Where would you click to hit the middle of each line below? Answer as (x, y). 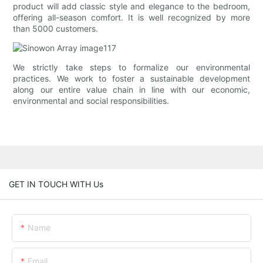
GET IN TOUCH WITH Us (56, 184)
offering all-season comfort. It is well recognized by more (131, 18)
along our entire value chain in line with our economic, (131, 90)
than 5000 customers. (56, 29)
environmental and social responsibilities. (91, 101)
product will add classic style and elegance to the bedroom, (131, 6)
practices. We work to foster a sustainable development (131, 79)
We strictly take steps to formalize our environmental (131, 68)
